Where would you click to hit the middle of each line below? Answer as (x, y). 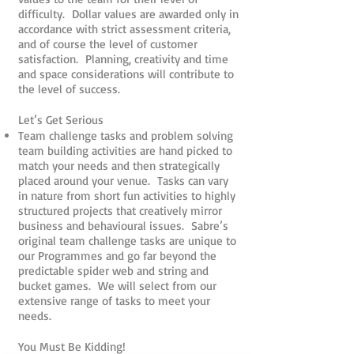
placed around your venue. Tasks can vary (123, 181)
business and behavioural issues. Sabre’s (123, 226)
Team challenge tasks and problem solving (126, 136)
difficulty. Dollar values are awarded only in (128, 14)
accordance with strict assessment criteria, (124, 29)
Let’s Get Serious (61, 120)
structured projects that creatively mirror (120, 211)
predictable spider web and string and (113, 271)
